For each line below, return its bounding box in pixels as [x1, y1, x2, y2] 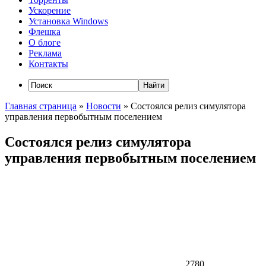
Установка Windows [28, 16, 108, 27]
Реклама [28, 48, 62, 59]
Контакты [28, 59, 68, 69]
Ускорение [28, 5, 71, 16]
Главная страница [5, 101, 77, 112]
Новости [86, 101, 121, 112]
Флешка [28, 27, 61, 37]
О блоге [28, 37, 61, 48]
